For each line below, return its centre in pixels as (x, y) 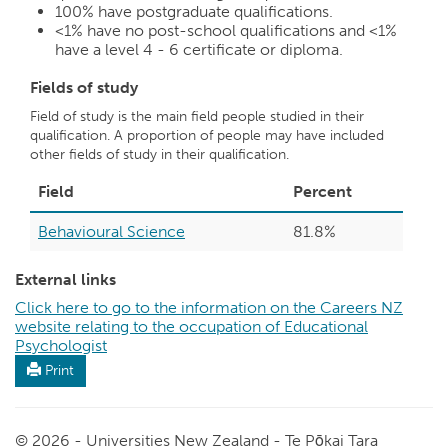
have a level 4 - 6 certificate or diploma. (199, 49)
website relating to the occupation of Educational (191, 326)
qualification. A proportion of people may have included (207, 135)
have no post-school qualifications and (226, 30)
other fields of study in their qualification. (159, 154)
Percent (322, 191)
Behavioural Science (111, 231)
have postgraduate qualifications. (213, 11)
